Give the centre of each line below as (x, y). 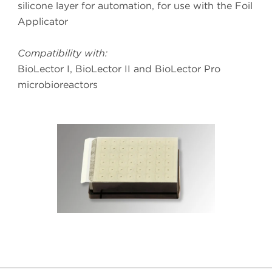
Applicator (43, 22)
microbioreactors (58, 85)
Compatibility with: (63, 53)
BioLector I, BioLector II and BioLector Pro (119, 69)
